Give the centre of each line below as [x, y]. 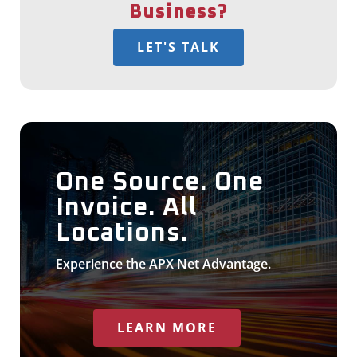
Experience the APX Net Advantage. [163, 263]
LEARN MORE [167, 327]
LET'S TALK [178, 47]
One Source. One [160, 182]
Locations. [122, 233]
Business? [178, 12]
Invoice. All [127, 208]
